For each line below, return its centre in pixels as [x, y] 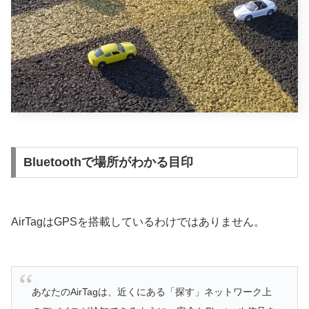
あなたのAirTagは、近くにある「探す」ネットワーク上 [151, 292]
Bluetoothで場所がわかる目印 [108, 162]
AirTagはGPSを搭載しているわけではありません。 [138, 222]
